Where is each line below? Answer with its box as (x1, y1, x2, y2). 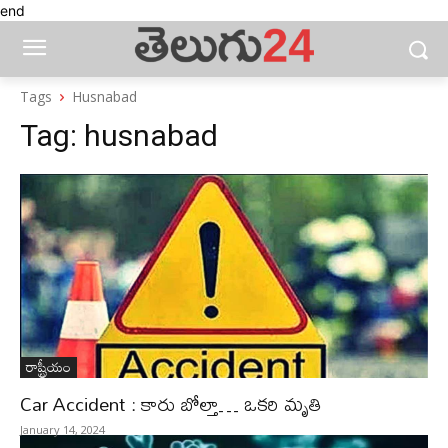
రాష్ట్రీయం (26, 353, 71, 380)
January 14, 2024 (20, 422, 105, 437)
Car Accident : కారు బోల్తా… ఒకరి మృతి (20, 384, 322, 423)
